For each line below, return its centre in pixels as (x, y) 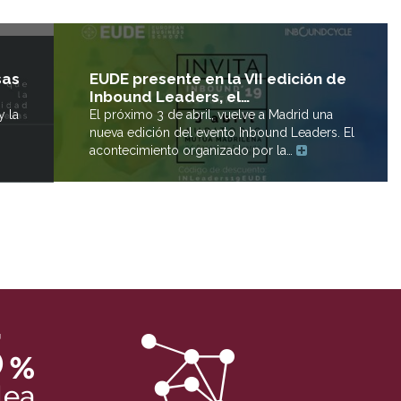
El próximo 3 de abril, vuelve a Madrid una (211, 115)
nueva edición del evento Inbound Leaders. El (222, 133)
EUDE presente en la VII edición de (218, 79)
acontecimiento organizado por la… (193, 151)
